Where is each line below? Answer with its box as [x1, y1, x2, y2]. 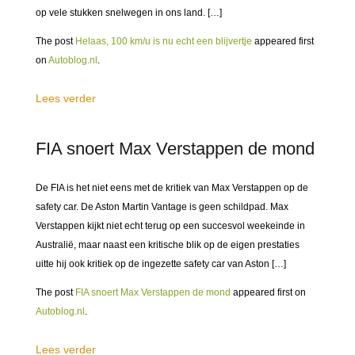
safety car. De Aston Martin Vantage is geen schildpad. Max [36, 201, 288, 212]
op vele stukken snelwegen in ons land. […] [36, 7, 222, 18]
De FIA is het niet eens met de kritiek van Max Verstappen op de [36, 182, 308, 193]
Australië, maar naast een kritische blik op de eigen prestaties [36, 239, 300, 250]
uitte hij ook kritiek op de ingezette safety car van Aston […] [36, 258, 286, 269]
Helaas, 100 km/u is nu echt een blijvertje [75, 36, 252, 47]
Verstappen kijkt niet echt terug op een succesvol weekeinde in [36, 220, 305, 231]
